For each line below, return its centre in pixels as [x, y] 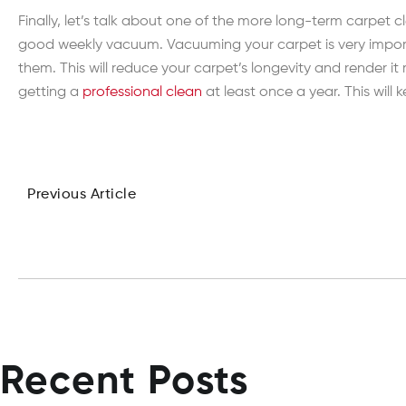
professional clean [142, 93]
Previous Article [82, 195]
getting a [50, 93]
